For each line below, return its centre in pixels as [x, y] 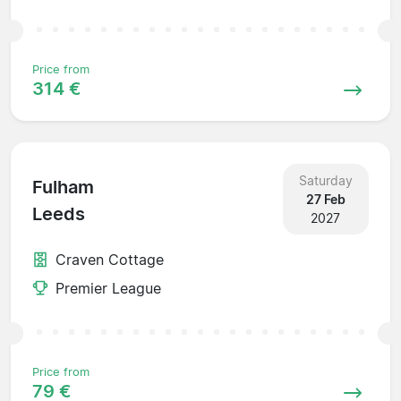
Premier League [108, 288]
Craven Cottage [110, 259]
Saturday [325, 180]
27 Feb [325, 199]
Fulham [63, 188]
